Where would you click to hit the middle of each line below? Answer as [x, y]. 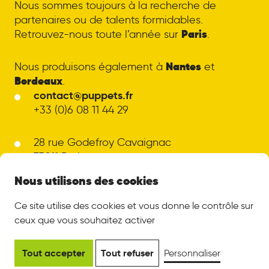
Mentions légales [56, 211]
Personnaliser [192, 253]
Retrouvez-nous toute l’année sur [98, 34]
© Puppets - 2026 [58, 225]
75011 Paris [59, 156]
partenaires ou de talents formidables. [108, 20]
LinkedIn [34, 171]
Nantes [183, 66]
